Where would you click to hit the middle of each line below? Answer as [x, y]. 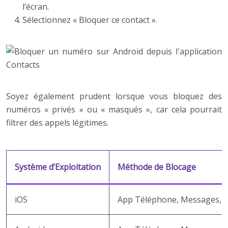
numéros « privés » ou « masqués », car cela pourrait [114, 110]
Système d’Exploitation [58, 167]
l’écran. [36, 7]
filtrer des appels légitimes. [57, 123]
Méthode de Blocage [157, 167]
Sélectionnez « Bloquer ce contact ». [90, 20]
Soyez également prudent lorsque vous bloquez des [114, 96]
